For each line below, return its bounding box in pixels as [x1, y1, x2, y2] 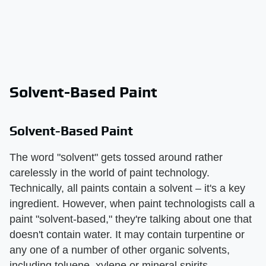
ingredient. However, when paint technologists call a [9, 197, 255, 210]
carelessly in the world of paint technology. [9, 166, 210, 179]
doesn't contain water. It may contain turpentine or [9, 228, 245, 240]
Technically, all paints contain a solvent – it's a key [9, 182, 245, 194]
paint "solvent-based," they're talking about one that [9, 213, 252, 225]
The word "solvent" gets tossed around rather [9, 151, 223, 163]
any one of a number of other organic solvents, [9, 243, 230, 256]
